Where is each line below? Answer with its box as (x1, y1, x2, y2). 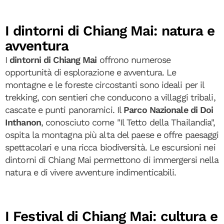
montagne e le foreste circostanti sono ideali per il (5, 79, 204, 90)
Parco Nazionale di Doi (123, 104, 213, 115)
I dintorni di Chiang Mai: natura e (5, 22, 215, 39)
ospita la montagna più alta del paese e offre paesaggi (5, 129, 219, 140)
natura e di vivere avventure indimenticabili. (5, 166, 176, 177)
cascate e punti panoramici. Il (5, 104, 124, 115)
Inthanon (5, 116, 41, 127)
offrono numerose (96, 54, 171, 65)
